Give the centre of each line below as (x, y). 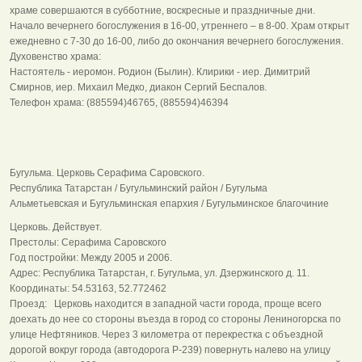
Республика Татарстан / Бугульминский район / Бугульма (139, 188)
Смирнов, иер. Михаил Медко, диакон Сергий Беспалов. (139, 87)
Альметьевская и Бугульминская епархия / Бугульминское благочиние (169, 203)
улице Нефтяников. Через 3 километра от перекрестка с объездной (166, 334)
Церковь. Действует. (59, 227)
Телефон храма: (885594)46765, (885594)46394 (120, 102)
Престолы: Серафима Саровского (89, 242)
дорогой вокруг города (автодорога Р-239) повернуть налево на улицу (170, 349)
